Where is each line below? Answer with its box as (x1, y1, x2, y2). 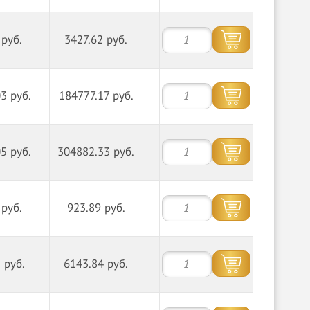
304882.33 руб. (57, 145, 135, 159)
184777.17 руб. (58, 89, 134, 103)
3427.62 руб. (64, 33, 128, 47)
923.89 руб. (66, 201, 125, 215)
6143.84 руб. (64, 257, 129, 271)
